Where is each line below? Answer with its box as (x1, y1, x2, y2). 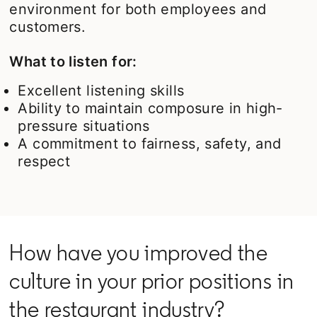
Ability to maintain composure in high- (18, 99, 283, 117)
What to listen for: (9, 52, 137, 70)
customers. (9, 18, 86, 35)
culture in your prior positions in (9, 267, 294, 294)
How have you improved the (9, 238, 267, 266)
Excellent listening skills (18, 81, 185, 99)
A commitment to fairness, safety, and (18, 134, 282, 152)
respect (18, 152, 71, 170)
